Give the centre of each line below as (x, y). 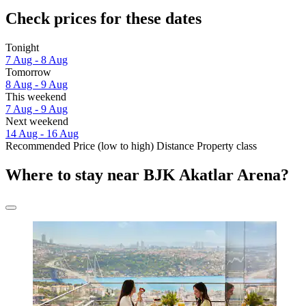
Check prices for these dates (103, 19)
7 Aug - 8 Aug (37, 60)
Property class (227, 146)
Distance (175, 146)
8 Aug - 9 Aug (37, 85)
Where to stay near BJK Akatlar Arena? (147, 175)
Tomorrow (28, 72)
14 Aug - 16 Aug (42, 134)
